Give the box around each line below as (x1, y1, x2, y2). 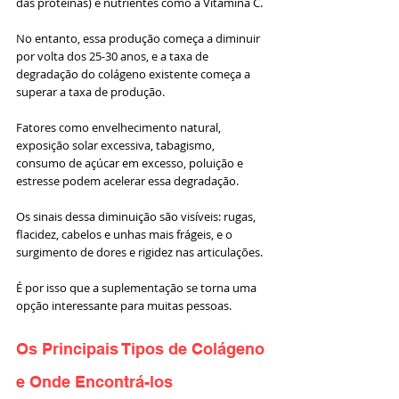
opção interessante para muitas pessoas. (16, 297, 232, 314)
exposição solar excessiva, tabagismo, (16, 137, 217, 154)
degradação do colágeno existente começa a (16, 66, 253, 83)
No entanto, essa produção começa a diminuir (16, 30, 263, 47)
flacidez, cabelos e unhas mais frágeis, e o (16, 226, 235, 243)
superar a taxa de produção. (16, 84, 167, 101)
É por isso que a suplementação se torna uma (16, 280, 259, 297)
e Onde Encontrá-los (16, 372, 173, 392)
